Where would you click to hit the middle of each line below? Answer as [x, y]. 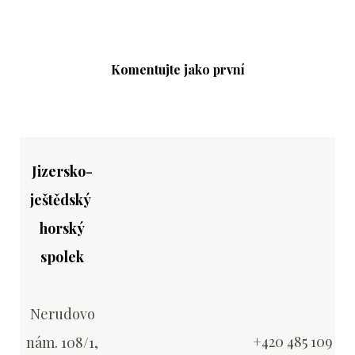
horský [63, 228]
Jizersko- [63, 171]
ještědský [63, 200]
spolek [63, 257]
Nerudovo [62, 314]
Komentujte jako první [177, 69]
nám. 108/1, [63, 342]
